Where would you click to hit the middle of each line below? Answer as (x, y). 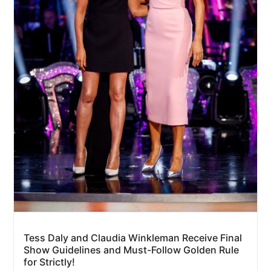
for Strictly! (49, 262)
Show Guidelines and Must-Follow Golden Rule (131, 250)
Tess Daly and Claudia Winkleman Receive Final (133, 237)
